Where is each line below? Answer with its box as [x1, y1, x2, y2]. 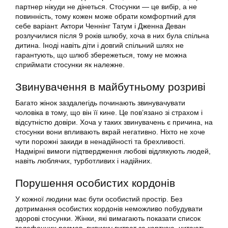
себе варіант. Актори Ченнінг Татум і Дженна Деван [15, 22, 186, 31]
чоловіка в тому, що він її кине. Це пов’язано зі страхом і [15, 108, 203, 117]
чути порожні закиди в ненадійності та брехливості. [15, 137, 185, 146]
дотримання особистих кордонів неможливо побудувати [15, 205, 203, 213]
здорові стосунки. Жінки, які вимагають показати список [15, 214, 201, 223]
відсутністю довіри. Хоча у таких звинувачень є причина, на [15, 118, 213, 127]
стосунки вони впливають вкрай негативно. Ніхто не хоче [15, 128, 205, 136]
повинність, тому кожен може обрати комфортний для [15, 12, 196, 21]
